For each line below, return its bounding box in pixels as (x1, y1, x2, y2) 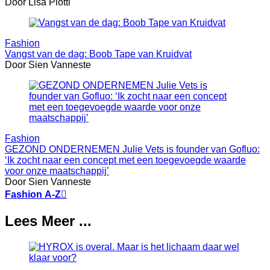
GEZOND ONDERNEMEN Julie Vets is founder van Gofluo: (5, 143, 260, 154)
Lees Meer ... (5, 212, 92, 229)
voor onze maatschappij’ (5, 165, 109, 176)
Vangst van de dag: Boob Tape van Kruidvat (5, 48, 192, 59)
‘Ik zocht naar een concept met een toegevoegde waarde (5, 154, 246, 165)
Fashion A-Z (5, 189, 61, 199)
